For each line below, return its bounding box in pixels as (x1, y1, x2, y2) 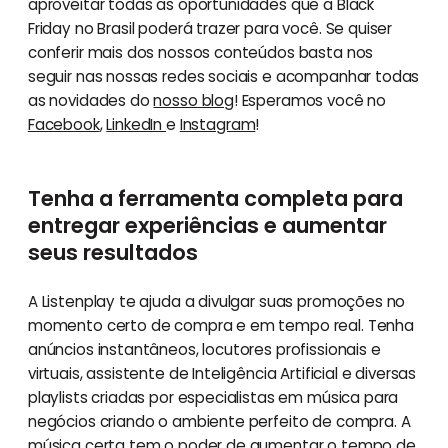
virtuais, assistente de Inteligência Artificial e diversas (27, 363, 417, 385)
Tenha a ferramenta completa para (27, 184, 403, 214)
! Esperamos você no (233, 90, 387, 112)
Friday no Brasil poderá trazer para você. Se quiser (27, 18, 393, 40)
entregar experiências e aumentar (27, 211, 387, 241)
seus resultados (27, 238, 198, 268)
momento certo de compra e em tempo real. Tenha (27, 315, 414, 337)
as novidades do (27, 90, 154, 112)
